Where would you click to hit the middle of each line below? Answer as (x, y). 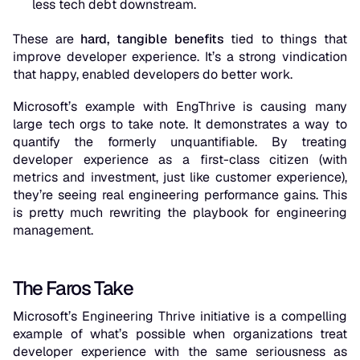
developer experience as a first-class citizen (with (180, 160)
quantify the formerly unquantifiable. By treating (180, 142)
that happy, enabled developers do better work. (154, 75)
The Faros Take (73, 288)
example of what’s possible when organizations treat (180, 334)
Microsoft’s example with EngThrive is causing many (180, 107)
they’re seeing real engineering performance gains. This (180, 195)
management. (53, 231)
